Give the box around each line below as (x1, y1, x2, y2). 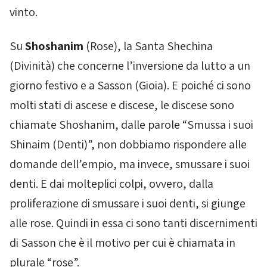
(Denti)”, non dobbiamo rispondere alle (50, 136, 247, 152)
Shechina (167, 38, 213, 54)
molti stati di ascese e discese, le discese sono (10, 97, 234, 113)
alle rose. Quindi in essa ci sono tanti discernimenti (10, 215, 257, 231)
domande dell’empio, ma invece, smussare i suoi (10, 156, 250, 172)
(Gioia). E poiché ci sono (132, 77, 251, 93)
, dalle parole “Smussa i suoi (115, 117, 253, 132)
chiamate (10, 117, 59, 132)
